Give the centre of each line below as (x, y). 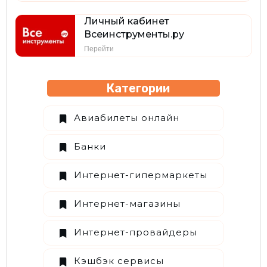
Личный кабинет (127, 21)
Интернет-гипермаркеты (141, 175)
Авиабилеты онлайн (127, 118)
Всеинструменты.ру (134, 34)
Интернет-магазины (127, 204)
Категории (133, 88)
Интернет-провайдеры (136, 232)
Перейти (99, 49)
